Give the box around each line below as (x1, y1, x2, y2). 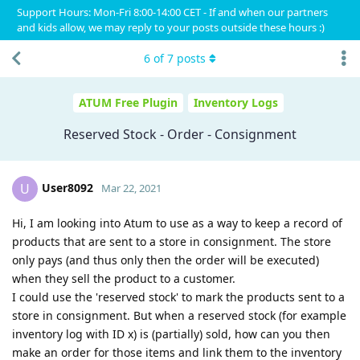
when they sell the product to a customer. (12, 270, 235, 286)
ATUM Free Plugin (79, 95, 178, 111)
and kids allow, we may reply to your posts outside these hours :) (17, 20, 325, 35)
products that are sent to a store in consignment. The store (12, 233, 331, 249)
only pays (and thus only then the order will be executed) (12, 252, 319, 268)
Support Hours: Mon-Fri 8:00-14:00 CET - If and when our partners (17, 5, 328, 19)
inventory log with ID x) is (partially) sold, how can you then (12, 325, 330, 342)
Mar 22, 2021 (101, 180, 162, 195)
